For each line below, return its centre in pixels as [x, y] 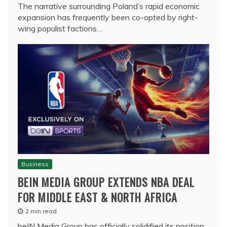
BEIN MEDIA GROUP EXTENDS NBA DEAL [106, 182]
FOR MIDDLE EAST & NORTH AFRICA [98, 197]
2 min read [41, 211]
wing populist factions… [60, 28]
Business [35, 164]
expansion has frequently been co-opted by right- [108, 17]
